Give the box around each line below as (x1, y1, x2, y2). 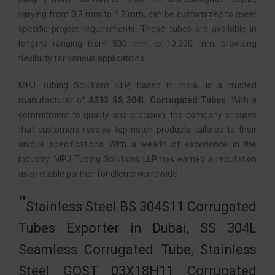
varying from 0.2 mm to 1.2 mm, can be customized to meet (18, 9, 257, 19)
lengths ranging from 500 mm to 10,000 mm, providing (18, 39, 257, 48)
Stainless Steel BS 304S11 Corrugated (26, 199, 257, 214)
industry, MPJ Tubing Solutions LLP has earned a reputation (18, 154, 257, 164)
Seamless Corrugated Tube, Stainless (18, 242, 257, 257)
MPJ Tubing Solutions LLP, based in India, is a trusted (18, 80, 257, 90)
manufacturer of (18, 95, 88, 105)
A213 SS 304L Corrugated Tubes (88, 95, 226, 105)
